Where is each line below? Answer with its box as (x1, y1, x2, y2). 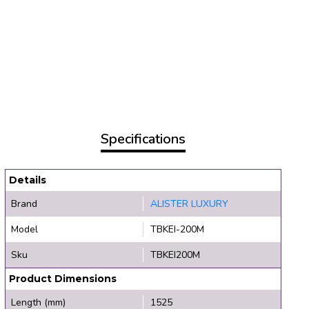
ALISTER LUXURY (150, 197, 229, 210)
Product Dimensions (8, 272, 117, 285)
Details (8, 173, 46, 186)
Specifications (100, 129, 186, 148)
